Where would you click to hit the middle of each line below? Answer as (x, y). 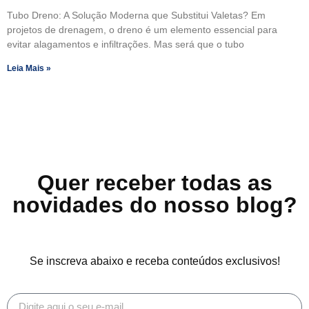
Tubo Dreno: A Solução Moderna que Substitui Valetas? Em (136, 15)
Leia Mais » (29, 68)
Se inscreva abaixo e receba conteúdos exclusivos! (154, 261)
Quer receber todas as (154, 182)
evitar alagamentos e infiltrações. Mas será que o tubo (126, 44)
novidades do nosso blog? (154, 205)
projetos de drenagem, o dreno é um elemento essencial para (142, 29)
